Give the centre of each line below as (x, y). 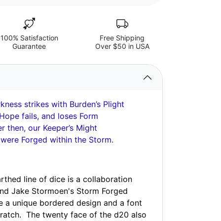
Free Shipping (122, 38)
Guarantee (29, 46)
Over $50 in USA (122, 46)
